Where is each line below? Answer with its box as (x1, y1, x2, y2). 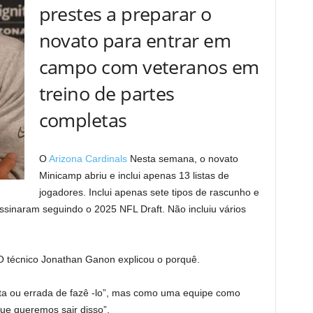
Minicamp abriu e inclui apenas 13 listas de (38, 170, 229, 181)
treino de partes (38, 80, 175, 106)
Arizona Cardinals (48, 153, 127, 164)
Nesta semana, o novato (126, 153, 238, 164)
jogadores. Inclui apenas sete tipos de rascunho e (38, 187, 259, 198)
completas (38, 107, 127, 133)
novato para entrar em (38, 27, 231, 53)
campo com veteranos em (38, 54, 259, 80)
